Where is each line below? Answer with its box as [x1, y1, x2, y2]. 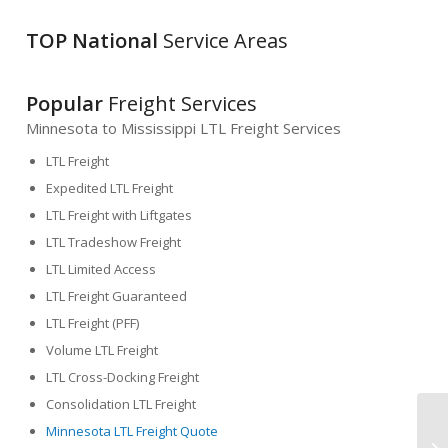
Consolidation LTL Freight [46, 395, 197, 414]
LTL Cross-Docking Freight [46, 368, 200, 387]
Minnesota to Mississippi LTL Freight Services [26, 118, 342, 139]
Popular [26, 89, 104, 117]
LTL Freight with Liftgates [46, 206, 193, 225]
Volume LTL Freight [46, 341, 159, 360]
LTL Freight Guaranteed [46, 287, 188, 306]
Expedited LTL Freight [46, 179, 174, 198]
